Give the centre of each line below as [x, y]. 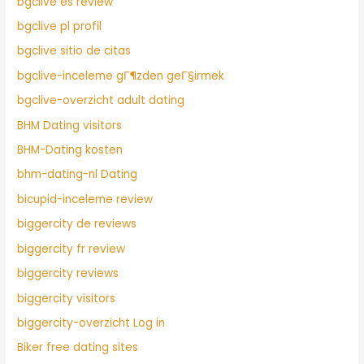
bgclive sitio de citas [74, 51]
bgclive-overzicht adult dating [101, 101]
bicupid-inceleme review [85, 199]
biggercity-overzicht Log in [91, 323]
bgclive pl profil [60, 27]
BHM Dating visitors [70, 125]
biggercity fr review [71, 249]
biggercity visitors [67, 298]
